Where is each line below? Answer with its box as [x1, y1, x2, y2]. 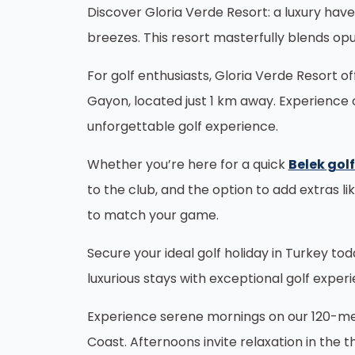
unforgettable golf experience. [86, 117, 278, 136]
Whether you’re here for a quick [86, 155, 288, 174]
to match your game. [86, 206, 219, 224]
